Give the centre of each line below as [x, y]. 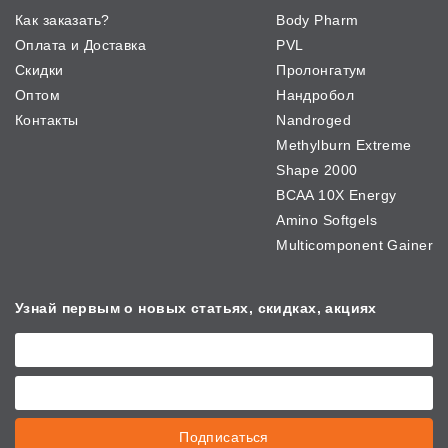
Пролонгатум [321, 70]
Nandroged [313, 120]
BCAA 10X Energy [336, 195]
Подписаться [224, 437]
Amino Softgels [327, 220]
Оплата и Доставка [81, 45]
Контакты [47, 120]
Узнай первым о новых [103, 308]
